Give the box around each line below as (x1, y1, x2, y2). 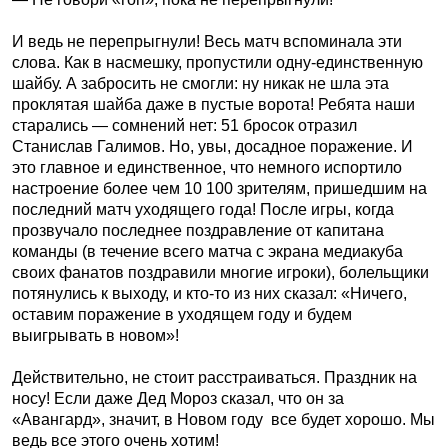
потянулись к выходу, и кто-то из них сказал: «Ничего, (12, 285, 407, 302)
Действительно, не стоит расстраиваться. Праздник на (12, 369, 417, 386)
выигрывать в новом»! (12, 327, 179, 344)
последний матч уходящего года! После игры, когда (12, 201, 394, 218)
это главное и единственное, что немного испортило (12, 159, 402, 176)
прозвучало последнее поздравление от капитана (12, 222, 384, 239)
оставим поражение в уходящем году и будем (12, 306, 352, 323)
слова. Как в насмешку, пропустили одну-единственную (12, 54, 423, 71)
